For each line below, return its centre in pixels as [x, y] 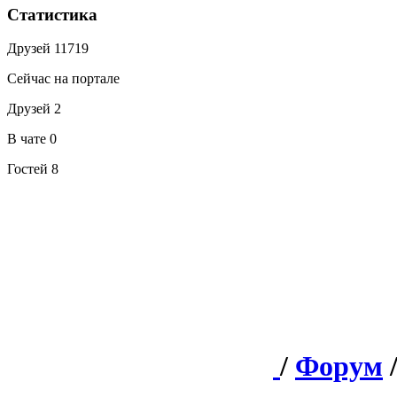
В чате [28, 139]
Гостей [29, 169]
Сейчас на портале [63, 79]
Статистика [52, 14]
